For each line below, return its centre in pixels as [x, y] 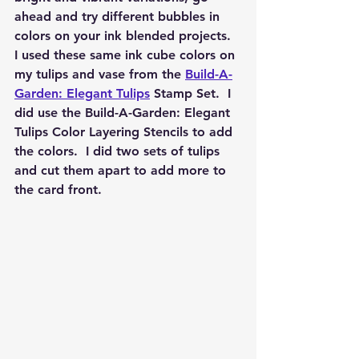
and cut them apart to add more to [122, 171]
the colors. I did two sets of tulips [119, 151]
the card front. [62, 190]
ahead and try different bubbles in [119, 17]
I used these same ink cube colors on [127, 55]
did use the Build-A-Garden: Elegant [124, 113]
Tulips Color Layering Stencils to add [125, 132]
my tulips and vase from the [100, 75]
